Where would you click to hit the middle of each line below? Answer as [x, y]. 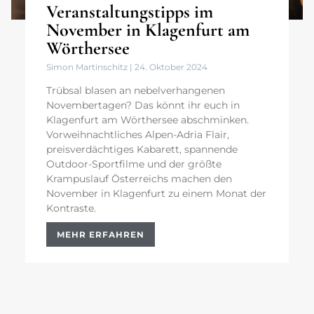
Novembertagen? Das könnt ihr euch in [143, 105]
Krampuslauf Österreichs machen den [139, 179]
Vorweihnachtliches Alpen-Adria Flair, [138, 135]
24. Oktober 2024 [170, 67]
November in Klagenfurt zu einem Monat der [156, 194]
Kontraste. [71, 209]
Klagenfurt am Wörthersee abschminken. [148, 120]
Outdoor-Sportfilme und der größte [134, 164]
